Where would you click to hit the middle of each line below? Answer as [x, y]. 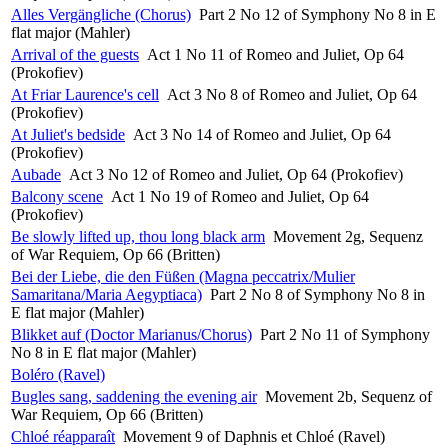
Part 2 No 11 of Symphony [345, 334]
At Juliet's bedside [68, 134]
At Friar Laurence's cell [85, 94]
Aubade [36, 174]
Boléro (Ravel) [58, 374]
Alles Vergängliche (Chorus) [101, 14]
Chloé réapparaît [63, 436]
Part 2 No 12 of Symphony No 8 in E [317, 14]
